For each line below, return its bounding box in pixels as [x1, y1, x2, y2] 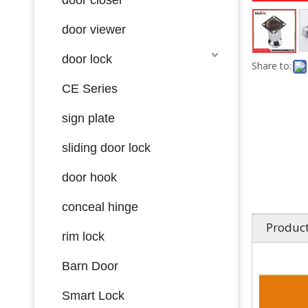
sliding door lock [62, 140, 151, 155]
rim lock [62, 229, 104, 243]
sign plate [62, 111, 115, 125]
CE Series [62, 81, 118, 96]
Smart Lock [62, 288, 124, 302]
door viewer [62, 22, 126, 36]
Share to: [252, 58, 291, 72]
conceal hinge [62, 199, 138, 214]
